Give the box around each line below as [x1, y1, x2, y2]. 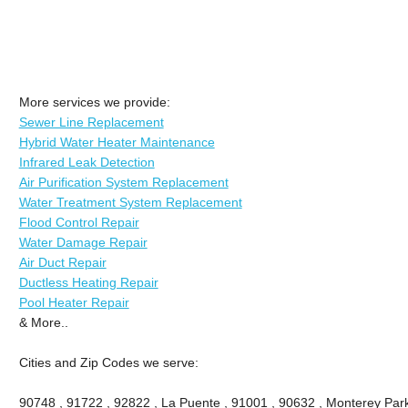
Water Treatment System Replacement [18, 194, 242, 209]
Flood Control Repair [18, 214, 139, 229]
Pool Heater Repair [18, 294, 129, 310]
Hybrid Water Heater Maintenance [18, 134, 215, 149]
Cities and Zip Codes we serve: [18, 354, 199, 370]
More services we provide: [18, 94, 170, 109]
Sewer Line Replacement [18, 114, 164, 129]
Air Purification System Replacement [18, 174, 229, 189]
